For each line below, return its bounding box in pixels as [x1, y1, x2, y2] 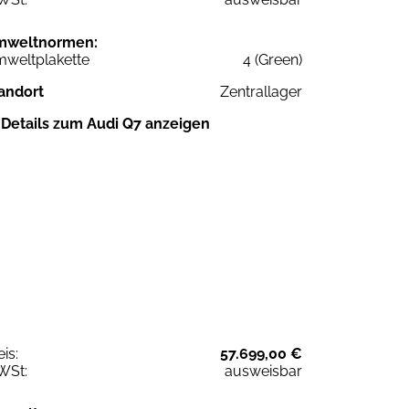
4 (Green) [243, 50, 302, 68]
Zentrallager [220, 82, 302, 100]
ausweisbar [225, 362, 302, 380]
